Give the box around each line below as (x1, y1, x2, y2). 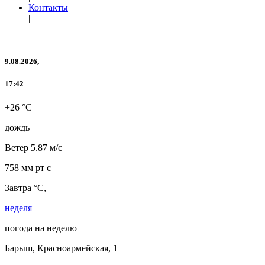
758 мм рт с (5, 162, 51, 173)
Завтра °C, (5, 182, 46, 193)
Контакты (28, 2, 68, 12)
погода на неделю (5, 222, 77, 233)
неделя (5, 202, 32, 213)
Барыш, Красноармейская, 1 (5, 243, 118, 253)
